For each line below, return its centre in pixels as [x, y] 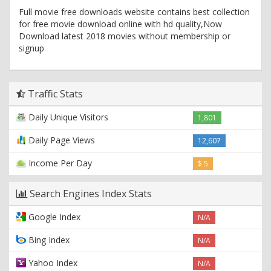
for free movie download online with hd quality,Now [120, 24]
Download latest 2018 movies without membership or [125, 36]
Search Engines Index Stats [90, 193]
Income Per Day [59, 163]
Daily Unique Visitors [67, 117]
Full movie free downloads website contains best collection [134, 11]
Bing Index [48, 240]
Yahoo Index [52, 263]
